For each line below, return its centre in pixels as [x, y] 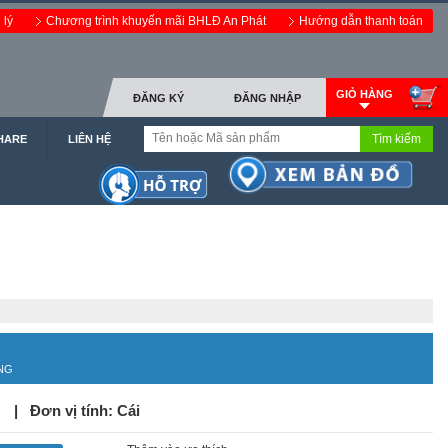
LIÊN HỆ [89, 139]
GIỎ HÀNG [364, 94]
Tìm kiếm [396, 139]
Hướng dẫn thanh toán [361, 21]
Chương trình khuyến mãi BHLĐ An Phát [157, 21]
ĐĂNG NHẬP [267, 98]
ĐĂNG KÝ [158, 98]
